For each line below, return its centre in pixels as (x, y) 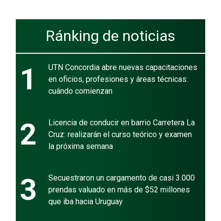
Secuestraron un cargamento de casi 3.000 (122, 178)
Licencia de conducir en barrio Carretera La (122, 122)
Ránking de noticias (110, 36)
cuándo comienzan (80, 91)
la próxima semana (81, 146)
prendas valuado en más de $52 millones (119, 189)
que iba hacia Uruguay (86, 201)
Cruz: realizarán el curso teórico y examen (120, 134)
